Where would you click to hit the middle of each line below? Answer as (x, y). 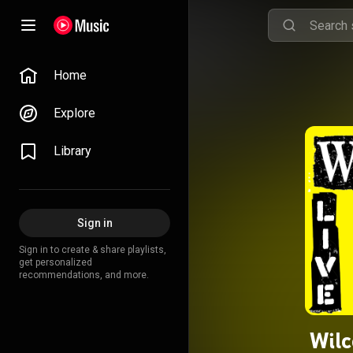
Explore (74, 113)
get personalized (56, 262)
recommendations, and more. (84, 275)
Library (72, 151)
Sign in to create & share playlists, (93, 250)
